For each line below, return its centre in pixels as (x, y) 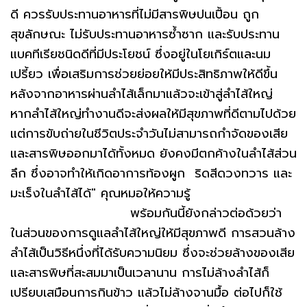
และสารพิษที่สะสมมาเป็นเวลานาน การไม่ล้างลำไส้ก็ (140, 273)
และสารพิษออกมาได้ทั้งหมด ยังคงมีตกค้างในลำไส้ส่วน (153, 153)
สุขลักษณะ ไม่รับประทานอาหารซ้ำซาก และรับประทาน (145, 34)
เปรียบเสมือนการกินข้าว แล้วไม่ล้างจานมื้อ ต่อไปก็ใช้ (146, 293)
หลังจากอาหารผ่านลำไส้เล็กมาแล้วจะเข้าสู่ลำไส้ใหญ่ (142, 94)
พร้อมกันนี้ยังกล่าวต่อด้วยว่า (146, 213)
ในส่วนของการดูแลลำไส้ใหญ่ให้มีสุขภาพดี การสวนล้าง (153, 233)
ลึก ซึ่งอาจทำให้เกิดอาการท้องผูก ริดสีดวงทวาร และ (151, 173)
